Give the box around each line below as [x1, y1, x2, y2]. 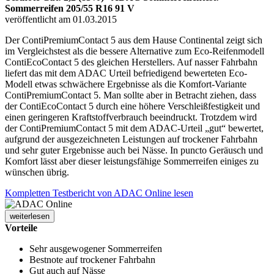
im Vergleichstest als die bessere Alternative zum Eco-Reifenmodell [5, 45, 264, 56]
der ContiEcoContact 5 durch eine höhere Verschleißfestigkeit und [5, 100, 260, 111]
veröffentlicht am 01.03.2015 [5, 13, 117, 24]
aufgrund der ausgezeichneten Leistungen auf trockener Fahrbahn [5, 133, 257, 144]
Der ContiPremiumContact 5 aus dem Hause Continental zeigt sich [5, 34, 262, 45]
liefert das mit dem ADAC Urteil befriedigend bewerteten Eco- [5, 67, 247, 78]
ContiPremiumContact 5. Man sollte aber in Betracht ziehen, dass [5, 89, 256, 100]
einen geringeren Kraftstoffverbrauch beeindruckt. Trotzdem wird [5, 111, 257, 122]
